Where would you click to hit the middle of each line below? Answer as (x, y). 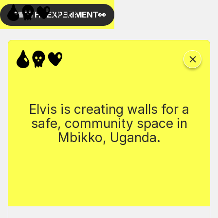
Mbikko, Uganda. (109, 137)
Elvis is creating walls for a (109, 109)
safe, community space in (109, 123)
